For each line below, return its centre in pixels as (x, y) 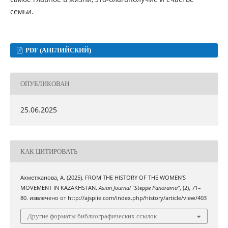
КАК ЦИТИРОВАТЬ (49, 151)
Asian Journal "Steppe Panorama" (139, 188)
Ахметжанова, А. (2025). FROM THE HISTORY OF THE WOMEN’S (103, 178)
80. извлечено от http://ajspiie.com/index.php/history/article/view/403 (113, 198)
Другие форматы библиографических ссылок (92, 216)
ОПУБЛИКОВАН (45, 83)
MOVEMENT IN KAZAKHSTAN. (59, 188)
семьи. (22, 12)
